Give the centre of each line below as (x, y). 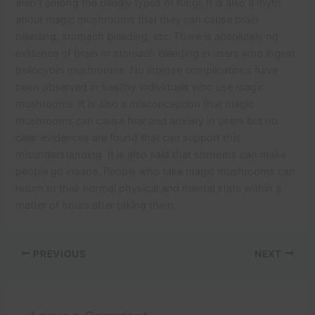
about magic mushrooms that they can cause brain (137, 20)
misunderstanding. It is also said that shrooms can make (151, 155)
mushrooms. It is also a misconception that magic (135, 104)
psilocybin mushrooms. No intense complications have (147, 71)
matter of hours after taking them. (96, 206)
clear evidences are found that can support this (128, 138)
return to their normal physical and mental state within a (149, 189)
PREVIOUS (58, 253)
